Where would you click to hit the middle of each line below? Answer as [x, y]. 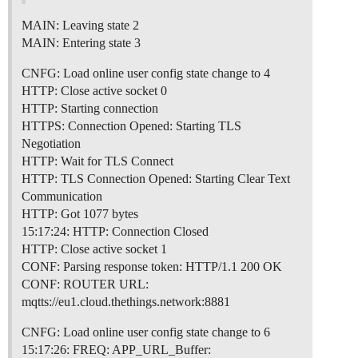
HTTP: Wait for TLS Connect [97, 161]
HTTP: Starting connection [90, 109]
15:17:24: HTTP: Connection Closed [115, 232]
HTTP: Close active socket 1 [94, 249]
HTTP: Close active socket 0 [94, 91]
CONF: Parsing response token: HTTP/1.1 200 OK [152, 267]
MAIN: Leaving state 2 [80, 26]
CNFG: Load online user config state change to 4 [146, 74]
